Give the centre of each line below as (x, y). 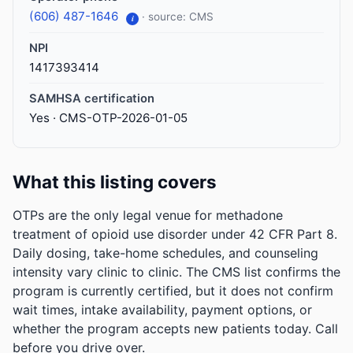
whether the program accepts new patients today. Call (175, 329)
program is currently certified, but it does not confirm (173, 291)
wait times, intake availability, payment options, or (162, 310)
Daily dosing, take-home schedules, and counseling (165, 253)
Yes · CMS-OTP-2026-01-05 (108, 118)
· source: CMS (178, 17)
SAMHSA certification (92, 99)
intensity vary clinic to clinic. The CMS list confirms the (176, 272)
